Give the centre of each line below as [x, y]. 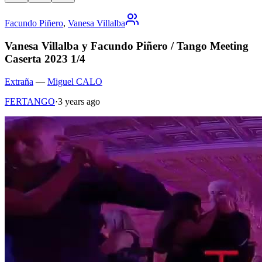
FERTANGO [30, 101]
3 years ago [79, 101]
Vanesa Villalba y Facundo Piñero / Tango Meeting [127, 46]
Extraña [19, 81]
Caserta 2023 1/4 [45, 59]
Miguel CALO [75, 81]
